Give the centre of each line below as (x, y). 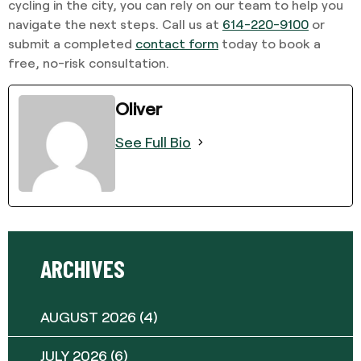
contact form (177, 44)
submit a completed (72, 44)
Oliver (139, 108)
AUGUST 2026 (88, 316)
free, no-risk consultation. (89, 63)
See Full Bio (153, 141)
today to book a (270, 44)
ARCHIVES (83, 268)
